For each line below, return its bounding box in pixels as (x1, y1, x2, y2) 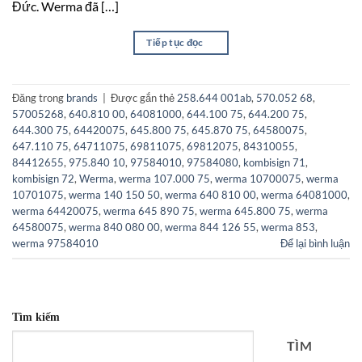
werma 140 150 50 (69, 187, 160, 201)
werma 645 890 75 (103, 204, 195, 217)
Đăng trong (12, 90, 66, 104)
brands (66, 90, 98, 104)
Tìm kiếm (12, 309, 60, 323)
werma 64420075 (12, 204, 99, 217)
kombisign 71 (243, 155, 305, 169)
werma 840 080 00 (69, 220, 160, 234)
